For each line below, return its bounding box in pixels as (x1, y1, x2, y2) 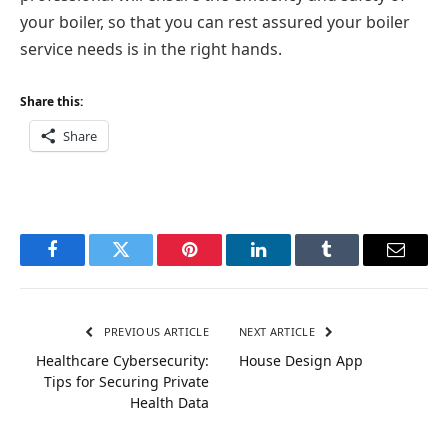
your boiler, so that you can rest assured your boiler (20, 10, 410, 33)
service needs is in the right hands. (20, 37, 282, 60)
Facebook (50, 255, 121, 274)
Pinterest (188, 255, 252, 274)
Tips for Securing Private (44, 372, 209, 392)
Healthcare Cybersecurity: (36, 351, 209, 371)
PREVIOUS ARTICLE (100, 324, 209, 340)
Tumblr (325, 255, 379, 274)
